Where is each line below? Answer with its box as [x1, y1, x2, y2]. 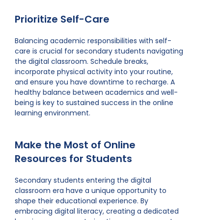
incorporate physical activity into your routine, [15, 67, 173, 77]
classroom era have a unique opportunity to [15, 186, 166, 195]
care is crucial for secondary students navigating [15, 46, 183, 56]
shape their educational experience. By [15, 196, 148, 206]
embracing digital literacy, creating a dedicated [15, 206, 179, 216]
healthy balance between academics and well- [15, 87, 178, 97]
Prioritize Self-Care [15, 12, 110, 26]
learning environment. [15, 108, 90, 118]
